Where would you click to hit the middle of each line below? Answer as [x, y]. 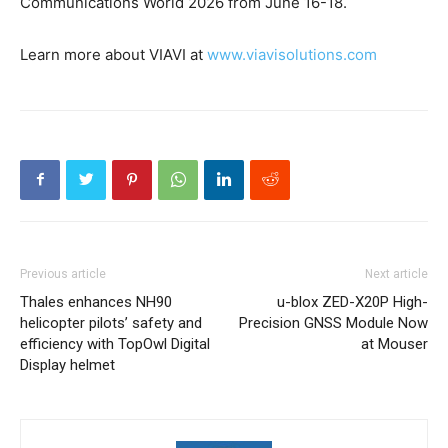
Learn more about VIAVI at [113, 54]
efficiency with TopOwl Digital [115, 343]
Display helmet [67, 364]
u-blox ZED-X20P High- [352, 301]
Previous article [63, 273]
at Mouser [394, 343]
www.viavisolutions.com [292, 54]
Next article [396, 273]
